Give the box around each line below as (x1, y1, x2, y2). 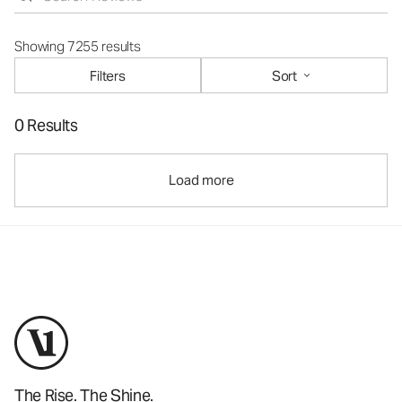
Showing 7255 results (14, 38, 141, 55)
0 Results (14, 115, 78, 135)
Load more (168, 171, 234, 188)
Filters (90, 66, 126, 84)
